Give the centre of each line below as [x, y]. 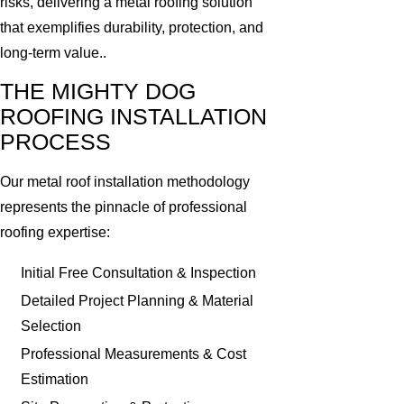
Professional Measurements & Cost [134, 354]
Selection [51, 326]
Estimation [55, 380]
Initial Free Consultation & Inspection [139, 272]
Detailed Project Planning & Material [138, 300]
